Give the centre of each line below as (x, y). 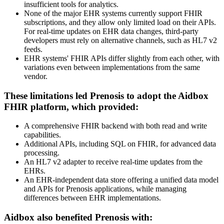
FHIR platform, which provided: (71, 106)
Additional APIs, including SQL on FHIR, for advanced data (120, 144)
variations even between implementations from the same (112, 67)
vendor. (36, 76)
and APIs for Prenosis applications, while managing (105, 189)
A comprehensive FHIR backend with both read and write (115, 126)
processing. (42, 153)
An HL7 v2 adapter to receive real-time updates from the (113, 162)
